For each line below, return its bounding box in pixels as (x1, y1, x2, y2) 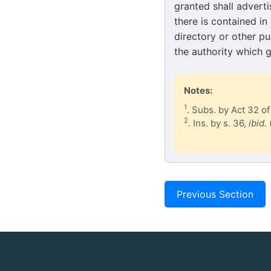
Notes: (184, 84, 212, 96)
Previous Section (177, 188, 253, 200)
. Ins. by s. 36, (188, 117, 249, 129)
